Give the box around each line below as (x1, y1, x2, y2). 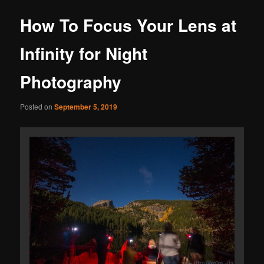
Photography (20, 70, 122, 94)
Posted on (20, 101, 55, 111)
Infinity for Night (20, 41, 148, 66)
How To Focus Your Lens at (20, 13, 237, 38)
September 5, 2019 (54, 101, 118, 112)
